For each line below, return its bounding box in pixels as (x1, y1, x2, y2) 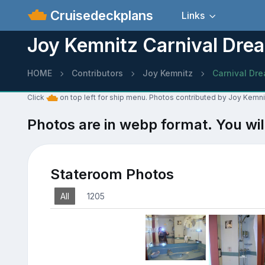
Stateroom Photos (50, 166, 174, 183)
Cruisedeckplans (47, 7, 154, 23)
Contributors (71, 68, 123, 78)
